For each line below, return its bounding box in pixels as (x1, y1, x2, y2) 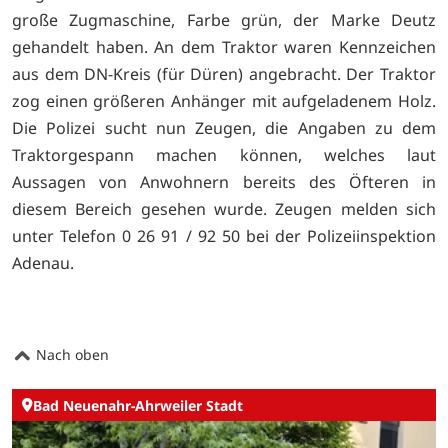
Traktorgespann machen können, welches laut (12, 143, 436, 166)
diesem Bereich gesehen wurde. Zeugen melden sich (12, 197, 436, 220)
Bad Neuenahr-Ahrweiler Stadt (33, 395, 243, 415)
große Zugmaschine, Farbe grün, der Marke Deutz (12, 8, 436, 31)
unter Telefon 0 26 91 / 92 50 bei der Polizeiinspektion (12, 224, 436, 247)
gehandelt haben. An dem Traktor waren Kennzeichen (12, 35, 436, 58)
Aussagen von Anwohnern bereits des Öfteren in (12, 170, 436, 193)
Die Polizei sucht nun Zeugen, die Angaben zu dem (12, 116, 436, 139)
